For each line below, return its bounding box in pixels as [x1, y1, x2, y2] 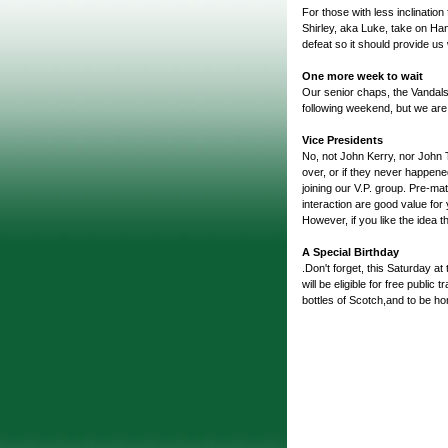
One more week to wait [302, 70, 423, 83]
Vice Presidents [302, 134, 383, 147]
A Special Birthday [302, 246, 399, 259]
